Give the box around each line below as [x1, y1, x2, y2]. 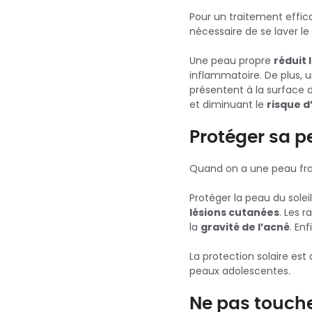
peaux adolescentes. [189, 264, 290, 279]
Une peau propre [189, 54, 274, 68]
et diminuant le [189, 97, 267, 112]
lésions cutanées [189, 205, 279, 220]
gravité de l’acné [201, 220, 290, 235]
